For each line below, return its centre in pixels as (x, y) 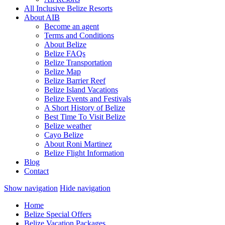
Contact (36, 171)
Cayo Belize (64, 135)
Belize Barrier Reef (75, 81)
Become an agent (72, 26)
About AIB (42, 17)
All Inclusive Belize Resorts (68, 8)
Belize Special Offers (58, 214)
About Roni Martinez (78, 144)
